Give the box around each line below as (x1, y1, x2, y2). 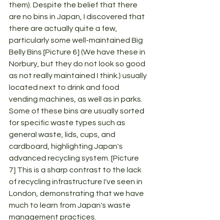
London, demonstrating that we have (9, 190, 145, 198)
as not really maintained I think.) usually (9, 72, 148, 80)
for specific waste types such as (9, 119, 127, 127)
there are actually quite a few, (9, 25, 119, 33)
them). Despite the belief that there (9, 1, 139, 9)
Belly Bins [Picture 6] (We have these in (9, 48, 147, 56)
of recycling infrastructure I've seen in (9, 178, 144, 186)
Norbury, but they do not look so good (9, 60, 147, 68)
